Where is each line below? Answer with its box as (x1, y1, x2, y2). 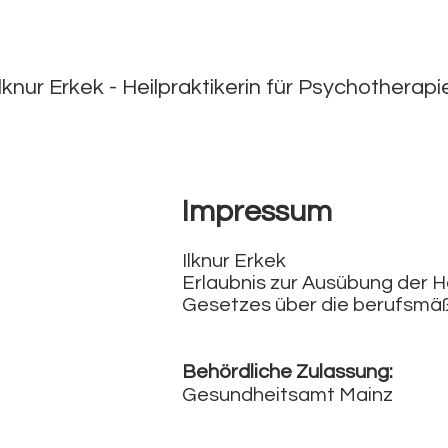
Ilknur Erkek (182, 251, 286, 271)
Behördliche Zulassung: (182, 362, 393, 382)
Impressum (182, 196, 332, 227)
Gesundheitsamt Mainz (182, 385, 393, 405)
